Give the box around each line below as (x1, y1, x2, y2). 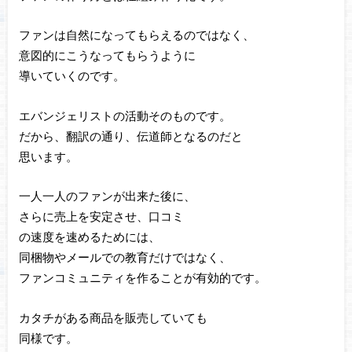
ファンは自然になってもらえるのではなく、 (18, 27, 255, 42)
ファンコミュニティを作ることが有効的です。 (18, 270, 266, 285)
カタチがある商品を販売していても (18, 310, 207, 324)
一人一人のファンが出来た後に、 (18, 189, 196, 203)
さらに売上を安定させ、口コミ (18, 209, 184, 224)
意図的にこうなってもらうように (18, 48, 196, 63)
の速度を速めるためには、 (18, 229, 160, 244)
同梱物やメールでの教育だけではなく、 (18, 250, 231, 265)
